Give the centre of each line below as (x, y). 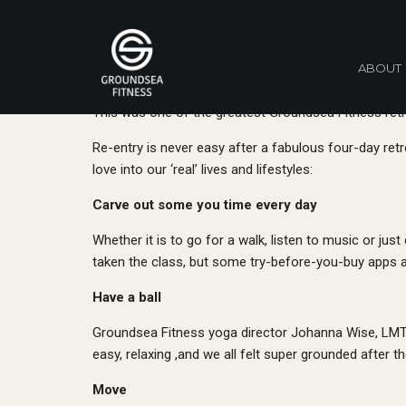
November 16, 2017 (235, 77)
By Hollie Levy (135, 77)
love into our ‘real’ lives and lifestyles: (203, 169)
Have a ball (127, 297)
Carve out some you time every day (205, 205)
